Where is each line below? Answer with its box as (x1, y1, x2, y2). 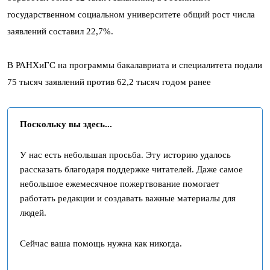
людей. (20, 207, 46, 218)
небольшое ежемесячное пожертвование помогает (20, 178, 219, 189)
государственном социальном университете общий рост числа (7, 9, 255, 19)
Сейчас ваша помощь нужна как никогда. (20, 238, 182, 248)
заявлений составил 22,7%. (7, 26, 113, 36)
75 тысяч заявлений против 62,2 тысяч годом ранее (7, 77, 211, 87)
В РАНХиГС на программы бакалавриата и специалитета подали (7, 60, 262, 70)
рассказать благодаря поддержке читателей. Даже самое (20, 164, 243, 174)
